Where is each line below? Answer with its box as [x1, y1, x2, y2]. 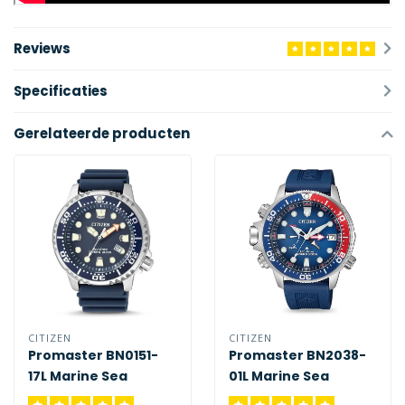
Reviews [14, 38, 71, 58]
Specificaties [14, 80, 108, 100]
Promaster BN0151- [28, 346, 158, 365]
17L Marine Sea [28, 367, 127, 386]
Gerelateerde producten [14, 123, 190, 143]
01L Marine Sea [228, 367, 329, 386]
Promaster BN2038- [228, 346, 366, 365]
